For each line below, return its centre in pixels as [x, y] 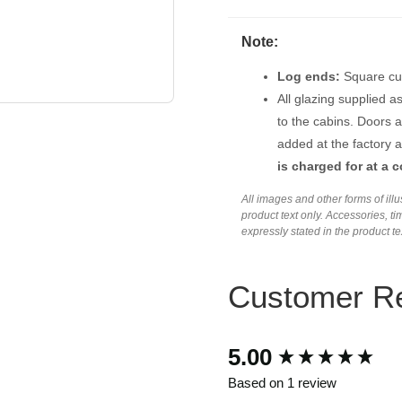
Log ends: [309, 77]
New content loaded [291, 348]
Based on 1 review [282, 383]
